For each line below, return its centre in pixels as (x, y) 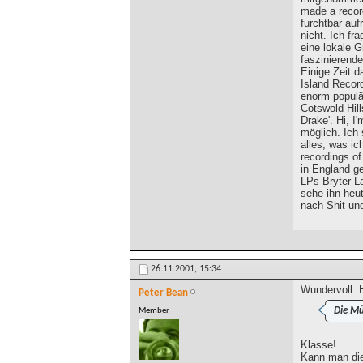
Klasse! (318, 345)
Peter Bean (163, 293)
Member (154, 311)
